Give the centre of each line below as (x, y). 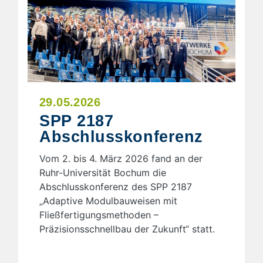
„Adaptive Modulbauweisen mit (108, 200)
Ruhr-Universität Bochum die (103, 172)
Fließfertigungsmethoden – (99, 215)
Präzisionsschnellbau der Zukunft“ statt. (127, 229)
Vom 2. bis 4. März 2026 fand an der (121, 158)
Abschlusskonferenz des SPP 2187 (116, 186)
